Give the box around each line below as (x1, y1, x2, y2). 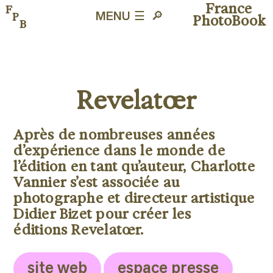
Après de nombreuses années (13, 126, 216, 143)
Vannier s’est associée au (13, 173, 180, 190)
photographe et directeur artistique (13, 189, 255, 206)
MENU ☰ (95, 10, 145, 23)
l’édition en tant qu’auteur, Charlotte (13, 157, 255, 174)
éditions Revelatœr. (13, 221, 144, 238)
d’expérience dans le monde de (13, 141, 225, 158)
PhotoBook (193, 12, 266, 29)
